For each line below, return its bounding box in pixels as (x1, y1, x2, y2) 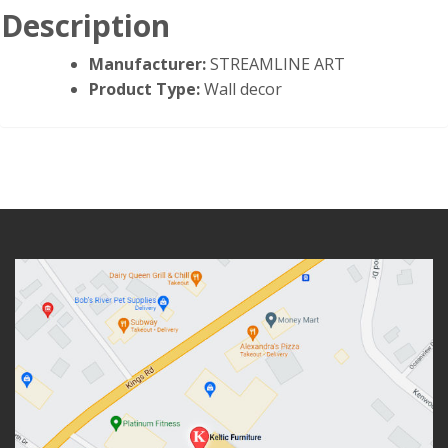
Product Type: (89, 78, 204, 101)
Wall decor (204, 78, 282, 101)
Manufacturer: (89, 53, 210, 76)
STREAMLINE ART (210, 53, 345, 76)
